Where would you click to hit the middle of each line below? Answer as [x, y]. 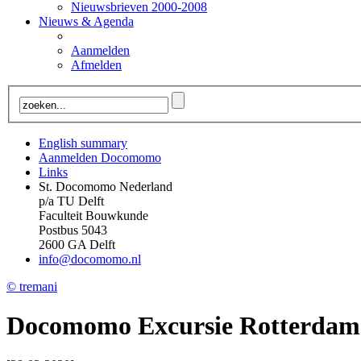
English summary [83, 143]
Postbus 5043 [73, 230]
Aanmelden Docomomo [100, 157]
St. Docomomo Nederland [106, 186]
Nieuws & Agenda [86, 21]
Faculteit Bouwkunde [93, 215]
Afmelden [96, 65]
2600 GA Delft [77, 244]
